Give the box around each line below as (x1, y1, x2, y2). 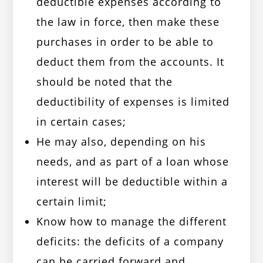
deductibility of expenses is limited (36, 95, 230, 109)
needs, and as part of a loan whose (36, 154, 230, 169)
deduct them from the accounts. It (36, 55, 225, 69)
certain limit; (36, 194, 107, 209)
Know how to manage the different (36, 214, 227, 229)
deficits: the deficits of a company (36, 234, 224, 249)
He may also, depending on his (36, 134, 207, 149)
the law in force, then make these (36, 15, 220, 29)
